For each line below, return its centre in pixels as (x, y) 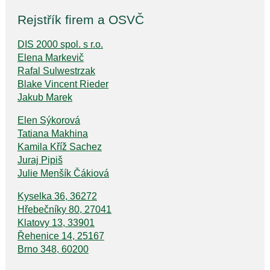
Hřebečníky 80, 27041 (64, 209)
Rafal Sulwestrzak (56, 71)
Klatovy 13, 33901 (56, 222)
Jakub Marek (45, 97)
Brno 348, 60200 (53, 249)
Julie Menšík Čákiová (63, 173)
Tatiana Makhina (52, 133)
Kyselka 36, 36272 (57, 196)
